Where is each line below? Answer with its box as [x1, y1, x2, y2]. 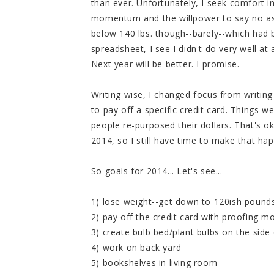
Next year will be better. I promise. [91, 58, 240, 70]
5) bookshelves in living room [91, 257, 218, 269]
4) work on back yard [91, 242, 182, 254]
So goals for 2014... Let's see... [91, 165, 223, 177]
